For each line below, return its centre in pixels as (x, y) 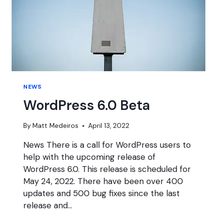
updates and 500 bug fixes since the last (101, 193)
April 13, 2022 (109, 125)
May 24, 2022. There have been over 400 (103, 181)
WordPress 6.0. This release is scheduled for (107, 169)
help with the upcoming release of (89, 157)
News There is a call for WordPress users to (107, 145)
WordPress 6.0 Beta (87, 106)
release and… (48, 205)
